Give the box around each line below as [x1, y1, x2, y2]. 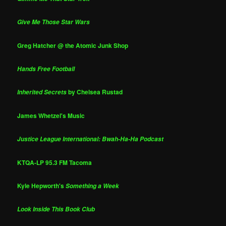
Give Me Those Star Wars [17, 18, 90, 27]
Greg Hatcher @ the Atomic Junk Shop [17, 40, 129, 50]
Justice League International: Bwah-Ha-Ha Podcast [17, 135, 164, 144]
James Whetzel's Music [17, 110, 85, 120]
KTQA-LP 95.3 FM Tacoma [17, 157, 92, 167]
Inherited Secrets [17, 88, 67, 97]
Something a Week [66, 182, 120, 190]
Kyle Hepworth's [17, 181, 66, 190]
